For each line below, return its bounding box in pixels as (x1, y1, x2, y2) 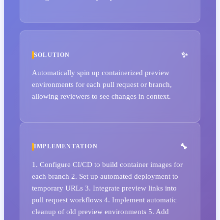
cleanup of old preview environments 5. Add (32, 207, 169, 216)
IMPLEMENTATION (34, 143, 98, 150)
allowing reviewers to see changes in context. (32, 92, 171, 101)
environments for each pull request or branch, (32, 80, 172, 89)
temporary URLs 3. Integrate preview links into (32, 183, 177, 192)
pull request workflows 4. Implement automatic (32, 195, 177, 204)
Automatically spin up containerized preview (32, 68, 169, 77)
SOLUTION (34, 51, 70, 58)
